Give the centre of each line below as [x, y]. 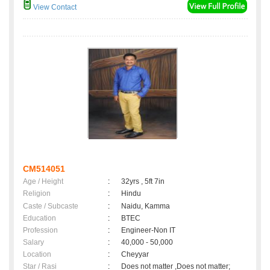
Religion [37, 194]
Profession [40, 231]
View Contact [54, 8]
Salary [33, 243]
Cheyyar [137, 255]
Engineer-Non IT [148, 231]
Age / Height [43, 182]
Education [39, 218]
